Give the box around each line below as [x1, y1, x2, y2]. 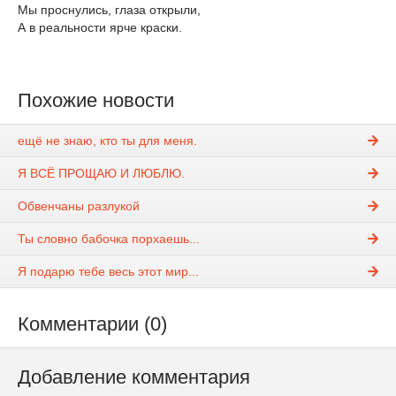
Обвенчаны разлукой [18, 199, 140, 214]
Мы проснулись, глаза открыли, [18, 3, 201, 17]
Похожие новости [18, 89, 174, 111]
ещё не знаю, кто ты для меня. [18, 133, 197, 148]
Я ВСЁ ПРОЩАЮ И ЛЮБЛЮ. [18, 166, 185, 181]
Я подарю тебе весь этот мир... [18, 264, 199, 279]
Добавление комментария [18, 366, 250, 389]
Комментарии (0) [18, 313, 167, 336]
